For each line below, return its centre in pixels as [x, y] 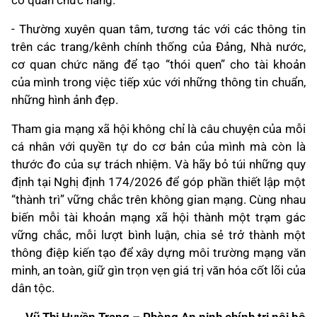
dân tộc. [33, 288]
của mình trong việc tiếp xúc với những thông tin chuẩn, [158, 82]
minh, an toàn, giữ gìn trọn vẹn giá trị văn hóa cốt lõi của [158, 271]
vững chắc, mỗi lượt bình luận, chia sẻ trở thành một [158, 235]
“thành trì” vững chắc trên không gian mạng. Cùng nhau [158, 200]
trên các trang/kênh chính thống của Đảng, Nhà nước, [158, 47]
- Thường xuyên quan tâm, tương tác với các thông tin [158, 29]
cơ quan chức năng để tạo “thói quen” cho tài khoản [158, 65]
